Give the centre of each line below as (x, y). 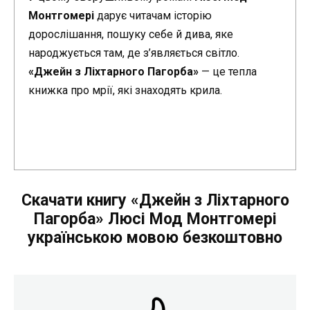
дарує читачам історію (153, 15)
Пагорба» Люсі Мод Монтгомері (155, 219)
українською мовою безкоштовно (155, 238)
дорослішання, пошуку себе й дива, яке (131, 34)
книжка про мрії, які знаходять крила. (125, 90)
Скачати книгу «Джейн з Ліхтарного (155, 201)
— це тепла (228, 71)
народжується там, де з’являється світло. (134, 53)
